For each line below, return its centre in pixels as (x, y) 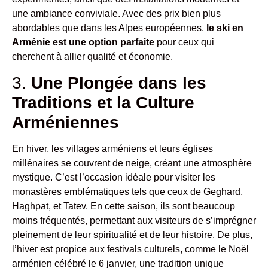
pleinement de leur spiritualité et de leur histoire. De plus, (132, 234)
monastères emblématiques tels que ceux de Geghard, (127, 191)
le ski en (225, 28)
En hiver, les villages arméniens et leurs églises (112, 148)
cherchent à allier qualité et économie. (92, 57)
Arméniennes (66, 122)
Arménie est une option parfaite (83, 42)
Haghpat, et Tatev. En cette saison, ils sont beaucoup (124, 206)
